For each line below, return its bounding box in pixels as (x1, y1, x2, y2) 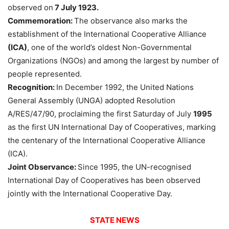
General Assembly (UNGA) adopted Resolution (8, 96, 175, 106)
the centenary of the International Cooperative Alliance (8, 135, 205, 146)
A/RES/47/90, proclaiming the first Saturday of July (8, 109, 193, 119)
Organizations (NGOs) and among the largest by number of (8, 56, 219, 66)
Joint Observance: (8, 162, 78, 172)
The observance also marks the (74, 16, 188, 26)
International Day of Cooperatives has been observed (8, 175, 200, 186)
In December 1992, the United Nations (56, 82, 194, 93)
